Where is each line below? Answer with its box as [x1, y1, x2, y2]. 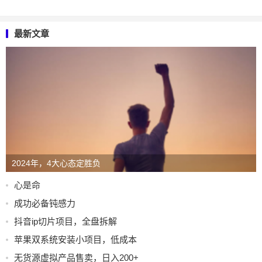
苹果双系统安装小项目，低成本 [14, 234, 137, 244]
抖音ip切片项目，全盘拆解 [14, 216, 117, 226]
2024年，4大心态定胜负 [12, 158, 101, 168]
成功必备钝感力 [14, 198, 75, 208]
